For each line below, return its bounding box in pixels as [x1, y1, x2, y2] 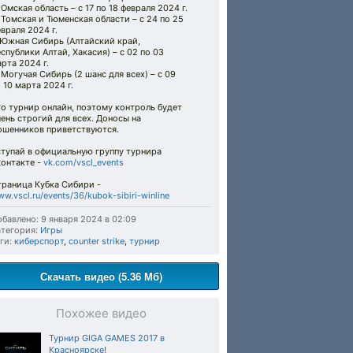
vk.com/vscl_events [43, 157, 124, 168]
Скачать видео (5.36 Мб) [39, 269, 162, 284]
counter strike [69, 236, 124, 247]
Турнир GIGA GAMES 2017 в [49, 333, 165, 344]
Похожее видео [55, 306, 147, 321]
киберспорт [14, 236, 64, 247]
